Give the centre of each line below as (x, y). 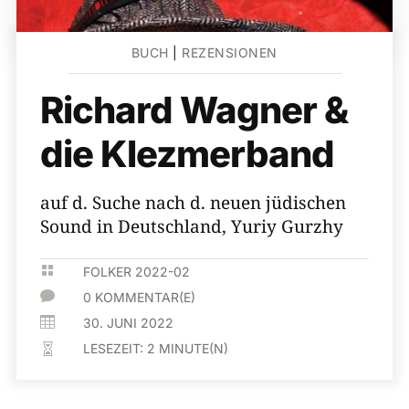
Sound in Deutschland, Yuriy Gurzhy (192, 226)
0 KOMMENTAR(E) (140, 297)
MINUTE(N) (194, 348)
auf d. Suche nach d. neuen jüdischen (193, 203)
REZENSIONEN (230, 52)
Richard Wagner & (194, 110)
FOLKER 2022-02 (137, 272)
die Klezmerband (191, 154)
